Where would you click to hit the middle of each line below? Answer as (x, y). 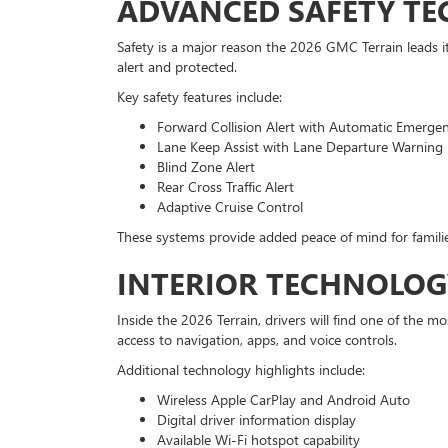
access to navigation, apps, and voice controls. (257, 339)
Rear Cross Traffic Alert (225, 186)
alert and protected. (177, 66)
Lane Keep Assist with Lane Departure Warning (300, 146)
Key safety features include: (199, 96)
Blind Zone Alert (206, 166)
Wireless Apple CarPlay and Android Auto (283, 399)
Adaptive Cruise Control (230, 206)
